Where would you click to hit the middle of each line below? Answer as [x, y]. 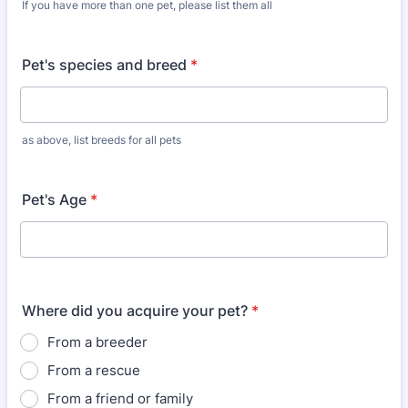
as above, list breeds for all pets [102, 140]
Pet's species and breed [104, 65]
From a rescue [94, 370]
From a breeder [97, 342]
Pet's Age [54, 199]
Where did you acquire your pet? [135, 311]
